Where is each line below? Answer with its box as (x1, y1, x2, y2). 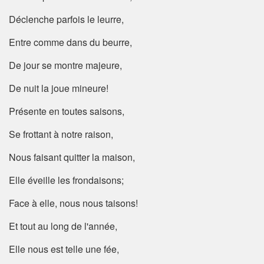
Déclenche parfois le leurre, (9, 12, 124, 27)
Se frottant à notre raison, (9, 127, 113, 141)
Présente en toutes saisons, (9, 104, 124, 118)
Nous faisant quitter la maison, (9, 150, 135, 164)
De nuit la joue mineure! (9, 81, 108, 95)
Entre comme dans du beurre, (9, 35, 132, 49)
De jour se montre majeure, (9, 58, 122, 72)
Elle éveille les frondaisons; (9, 173, 124, 187)
